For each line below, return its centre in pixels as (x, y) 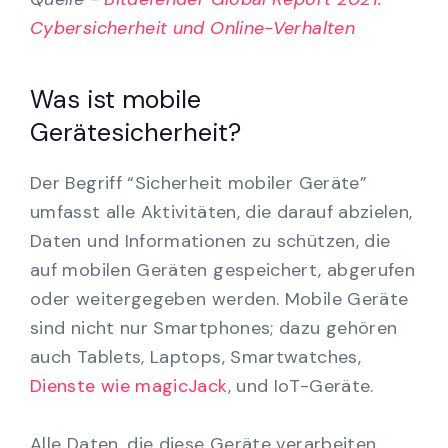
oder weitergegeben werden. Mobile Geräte (219, 298)
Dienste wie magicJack (129, 385)
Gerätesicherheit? (135, 132)
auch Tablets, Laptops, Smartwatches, (195, 356)
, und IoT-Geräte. (300, 385)
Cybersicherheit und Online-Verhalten (192, 27)
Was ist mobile (115, 99)
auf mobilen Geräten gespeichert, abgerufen (223, 269)
